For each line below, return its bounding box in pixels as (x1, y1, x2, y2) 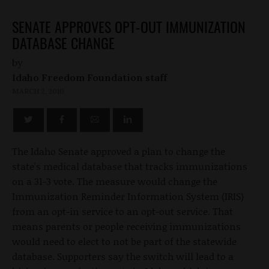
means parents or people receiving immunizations (12, 219, 241, 233)
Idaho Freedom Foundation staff (12, 71, 167, 83)
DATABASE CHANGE (12, 31, 115, 53)
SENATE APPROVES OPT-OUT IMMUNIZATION (12, 15, 246, 37)
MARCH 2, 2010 (12, 86, 64, 95)
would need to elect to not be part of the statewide (12, 234, 237, 248)
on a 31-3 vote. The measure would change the (12, 174, 217, 188)
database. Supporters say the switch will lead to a (12, 249, 234, 263)
